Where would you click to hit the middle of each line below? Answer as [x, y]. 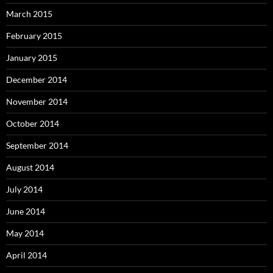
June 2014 [26, 211]
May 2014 [25, 233]
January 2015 [32, 57]
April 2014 [27, 255]
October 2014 [33, 123]
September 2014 [37, 145]
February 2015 [34, 35]
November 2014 [37, 101]
